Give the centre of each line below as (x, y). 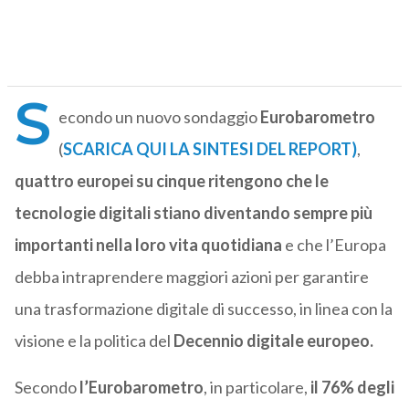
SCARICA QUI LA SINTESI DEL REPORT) (210, 149)
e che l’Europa (334, 245)
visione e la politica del (94, 341)
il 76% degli (352, 388)
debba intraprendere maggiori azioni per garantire (191, 277)
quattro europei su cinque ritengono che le (171, 181)
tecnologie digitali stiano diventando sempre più (193, 213)
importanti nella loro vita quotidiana (148, 245)
